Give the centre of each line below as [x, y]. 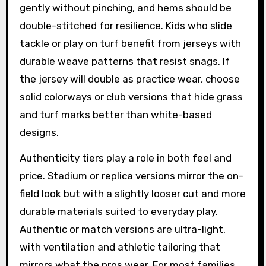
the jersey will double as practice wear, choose [129, 79]
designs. [39, 132]
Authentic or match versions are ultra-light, [122, 229]
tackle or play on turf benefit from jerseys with [130, 43]
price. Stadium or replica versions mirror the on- [131, 175]
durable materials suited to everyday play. [118, 211]
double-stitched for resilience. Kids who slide [126, 25]
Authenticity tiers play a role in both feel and [125, 158]
